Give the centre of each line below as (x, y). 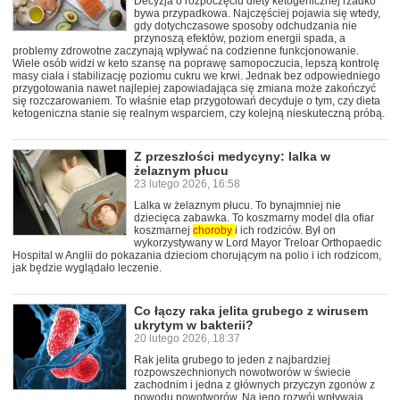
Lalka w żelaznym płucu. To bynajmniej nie (237, 206)
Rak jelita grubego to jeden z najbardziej (232, 360)
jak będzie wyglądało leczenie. (87, 268)
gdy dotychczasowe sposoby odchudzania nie (246, 26)
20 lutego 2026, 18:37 (187, 339)
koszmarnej (163, 231)
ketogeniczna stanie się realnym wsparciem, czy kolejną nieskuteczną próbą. (199, 114)
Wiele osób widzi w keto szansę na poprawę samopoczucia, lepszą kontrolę (196, 64)
